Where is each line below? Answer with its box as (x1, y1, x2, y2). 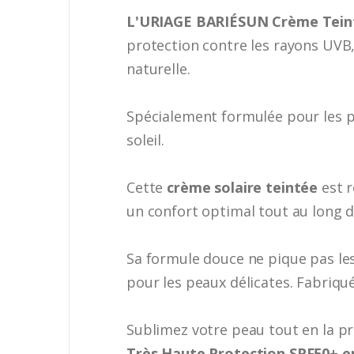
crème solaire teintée (167, 177, 318, 197)
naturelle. (126, 58, 190, 78)
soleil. (126, 130, 164, 149)
